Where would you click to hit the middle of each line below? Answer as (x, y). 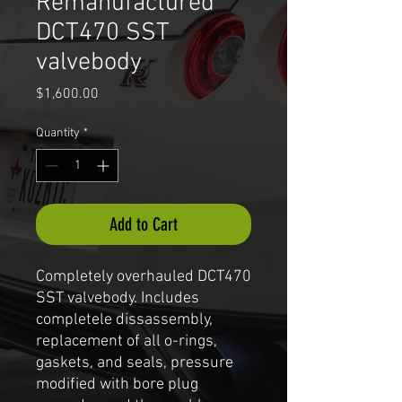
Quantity (58, 133)
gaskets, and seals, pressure (135, 363)
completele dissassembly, (124, 319)
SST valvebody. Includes (118, 298)
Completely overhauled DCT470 (144, 276)
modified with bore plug (117, 384)
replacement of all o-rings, (127, 341)
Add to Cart (144, 224)
